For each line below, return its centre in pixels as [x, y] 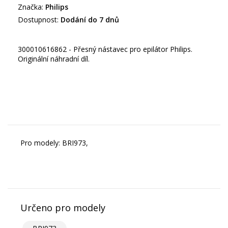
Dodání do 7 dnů [90, 20]
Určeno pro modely [63, 208]
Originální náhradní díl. [54, 59]
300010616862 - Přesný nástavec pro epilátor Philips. [105, 49]
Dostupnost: [38, 20]
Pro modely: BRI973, [54, 143]
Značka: [31, 7]
